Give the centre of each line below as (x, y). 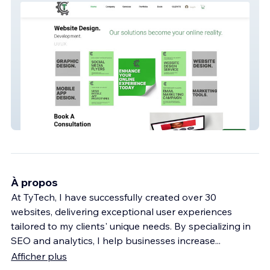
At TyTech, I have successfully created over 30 (114, 197)
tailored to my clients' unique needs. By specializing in (131, 226)
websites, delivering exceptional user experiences (121, 212)
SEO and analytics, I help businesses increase (113, 241)
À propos (34, 183)
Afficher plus (39, 256)
